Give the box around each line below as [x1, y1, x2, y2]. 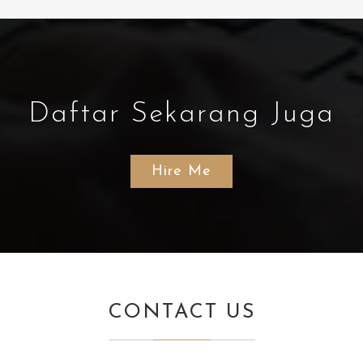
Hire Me [152, 164, 211, 180]
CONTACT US [108, 302, 255, 323]
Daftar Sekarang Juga [28, 100, 335, 130]
